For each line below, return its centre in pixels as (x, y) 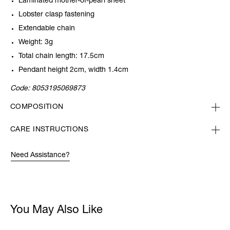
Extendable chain (47, 29)
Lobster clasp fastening (56, 15)
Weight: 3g (36, 43)
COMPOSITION (37, 108)
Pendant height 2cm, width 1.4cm (73, 71)
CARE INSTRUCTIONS (50, 130)
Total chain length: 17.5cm (61, 57)
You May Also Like (56, 211)
